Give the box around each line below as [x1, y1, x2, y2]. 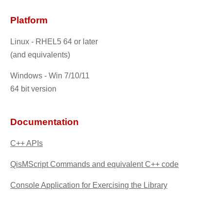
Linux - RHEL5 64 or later [10, 37, 98, 46]
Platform [10, 15, 48, 26]
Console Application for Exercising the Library [10, 181, 168, 190]
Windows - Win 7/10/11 [10, 71, 90, 80]
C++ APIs [10, 139, 43, 148]
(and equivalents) [10, 50, 71, 59]
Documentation [10, 117, 79, 127]
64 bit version [10, 84, 57, 93]
